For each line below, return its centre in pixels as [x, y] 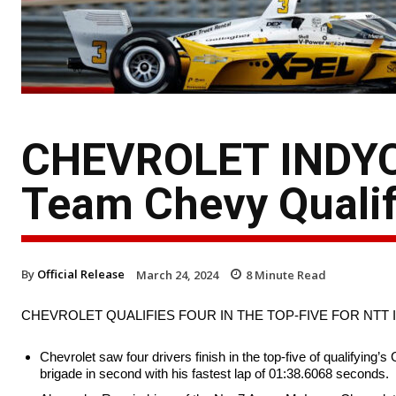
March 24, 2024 [177, 274]
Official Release [81, 274]
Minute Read [289, 274]
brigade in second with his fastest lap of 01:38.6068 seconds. [214, 374]
